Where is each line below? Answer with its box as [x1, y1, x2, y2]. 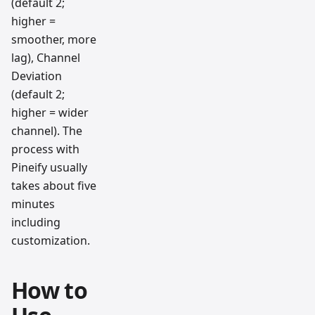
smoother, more [11, 32, 96, 48]
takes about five [11, 178, 96, 194]
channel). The [11, 123, 82, 139]
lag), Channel [11, 50, 80, 66]
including [11, 214, 60, 231]
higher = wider [11, 105, 89, 121]
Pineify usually [11, 160, 87, 176]
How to [11, 275, 88, 306]
